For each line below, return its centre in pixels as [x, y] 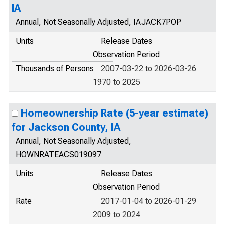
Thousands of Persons [55, 69]
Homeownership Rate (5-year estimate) [115, 113]
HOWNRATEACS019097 [59, 154]
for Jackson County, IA [66, 127]
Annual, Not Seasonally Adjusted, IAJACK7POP [98, 22]
